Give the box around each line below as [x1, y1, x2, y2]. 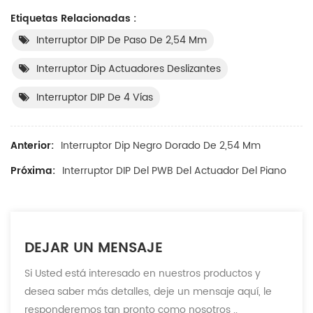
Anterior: [10, 137, 54, 154]
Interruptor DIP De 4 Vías [36, 89, 153, 105]
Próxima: [10, 162, 55, 179]
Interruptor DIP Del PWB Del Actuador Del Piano [62, 162, 286, 179]
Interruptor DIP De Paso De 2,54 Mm [36, 31, 207, 48]
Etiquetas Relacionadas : [10, 10, 136, 27]
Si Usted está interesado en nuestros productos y [24, 265, 261, 282]
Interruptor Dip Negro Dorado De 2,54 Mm [61, 137, 261, 154]
